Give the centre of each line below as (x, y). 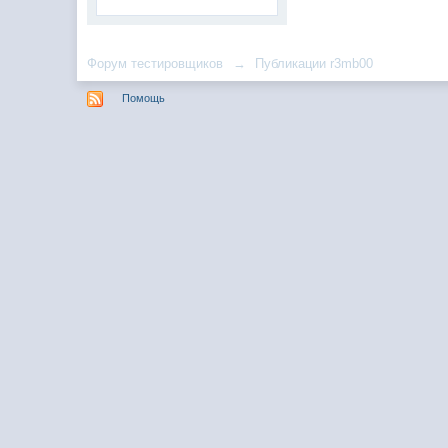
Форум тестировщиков (155, 63)
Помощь (144, 97)
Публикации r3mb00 (314, 63)
